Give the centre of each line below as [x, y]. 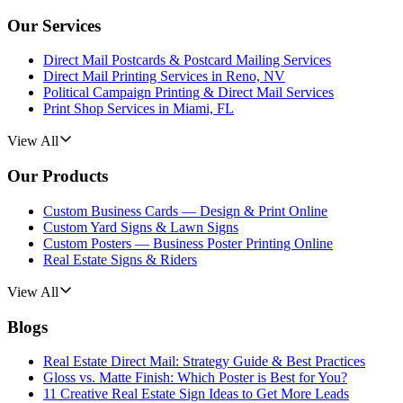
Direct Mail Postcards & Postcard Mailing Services [187, 60]
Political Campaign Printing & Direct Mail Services [188, 93]
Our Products [58, 176]
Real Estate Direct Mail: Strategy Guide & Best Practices [204, 362]
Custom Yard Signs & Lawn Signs [141, 227]
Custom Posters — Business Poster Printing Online [188, 243]
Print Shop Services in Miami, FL [139, 109]
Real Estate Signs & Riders [120, 259]
